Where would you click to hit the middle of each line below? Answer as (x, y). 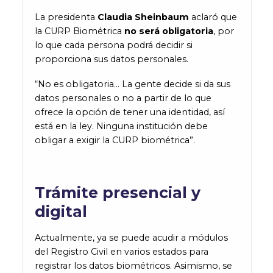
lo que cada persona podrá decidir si (113, 45)
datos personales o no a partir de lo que (123, 98)
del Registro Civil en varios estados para (121, 251)
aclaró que (214, 17)
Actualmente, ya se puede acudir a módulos (131, 237)
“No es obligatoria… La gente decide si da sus (132, 84)
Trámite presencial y (117, 192)
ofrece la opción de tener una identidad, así (129, 112)
